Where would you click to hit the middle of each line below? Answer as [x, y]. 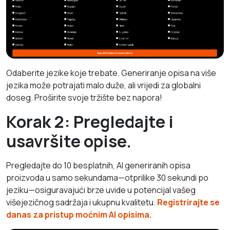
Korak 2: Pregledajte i [90, 122]
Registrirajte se [188, 203]
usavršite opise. [69, 141]
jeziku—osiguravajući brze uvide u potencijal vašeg [101, 190]
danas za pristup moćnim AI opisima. [79, 215]
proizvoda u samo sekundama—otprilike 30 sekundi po [107, 178]
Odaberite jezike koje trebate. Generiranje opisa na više [111, 73]
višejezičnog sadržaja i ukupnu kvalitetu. [82, 203]
